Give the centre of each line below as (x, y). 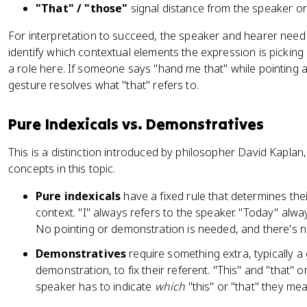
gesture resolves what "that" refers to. (103, 85)
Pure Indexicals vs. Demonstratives (136, 124)
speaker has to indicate (95, 286)
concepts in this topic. (62, 169)
